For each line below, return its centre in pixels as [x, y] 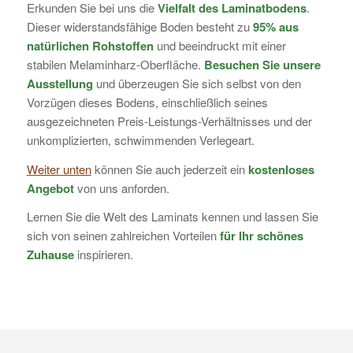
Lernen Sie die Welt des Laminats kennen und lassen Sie [172, 217]
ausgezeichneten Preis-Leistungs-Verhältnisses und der [169, 121]
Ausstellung [59, 83]
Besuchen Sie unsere [262, 64]
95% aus [275, 26]
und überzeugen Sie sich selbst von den [197, 83]
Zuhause [50, 255]
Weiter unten [59, 169]
